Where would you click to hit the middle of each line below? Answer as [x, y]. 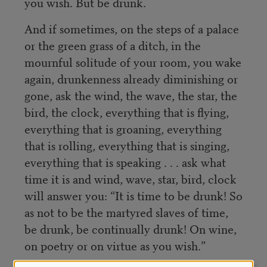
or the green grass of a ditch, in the [112, 45]
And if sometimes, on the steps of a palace [131, 28]
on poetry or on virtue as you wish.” [115, 245]
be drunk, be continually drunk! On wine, [130, 228]
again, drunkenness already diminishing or [131, 78]
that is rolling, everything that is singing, [127, 145]
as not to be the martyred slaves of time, [126, 212]
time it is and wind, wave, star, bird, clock [130, 178]
